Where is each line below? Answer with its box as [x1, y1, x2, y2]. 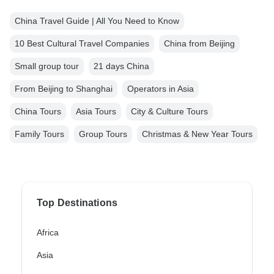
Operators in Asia [127, 84, 194, 94]
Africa [37, 228, 59, 238]
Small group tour [15, 61, 79, 72]
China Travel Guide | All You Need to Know [15, 16, 179, 26]
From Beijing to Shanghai [15, 84, 113, 94]
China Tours [15, 106, 61, 117]
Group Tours [79, 129, 127, 139]
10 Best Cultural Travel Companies [15, 39, 149, 49]
